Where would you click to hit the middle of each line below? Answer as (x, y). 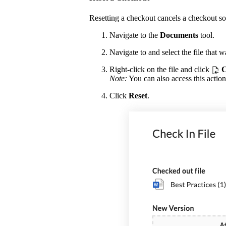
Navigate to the (135, 35)
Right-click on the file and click (160, 69)
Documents (179, 35)
